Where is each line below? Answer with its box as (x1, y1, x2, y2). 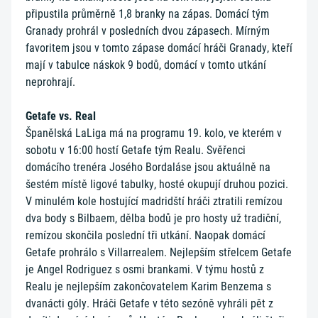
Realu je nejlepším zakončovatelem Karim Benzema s (26, 280, 271, 293)
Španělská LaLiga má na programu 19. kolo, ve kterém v (26, 126, 282, 140)
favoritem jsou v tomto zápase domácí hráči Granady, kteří (26, 41, 292, 55)
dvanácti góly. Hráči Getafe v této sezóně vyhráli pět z (26, 297, 273, 310)
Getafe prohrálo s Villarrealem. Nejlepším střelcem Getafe (26, 246, 292, 259)
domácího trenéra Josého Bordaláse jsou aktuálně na (26, 160, 270, 174)
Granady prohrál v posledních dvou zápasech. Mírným (26, 24, 270, 38)
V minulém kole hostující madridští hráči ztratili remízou (26, 194, 283, 208)
